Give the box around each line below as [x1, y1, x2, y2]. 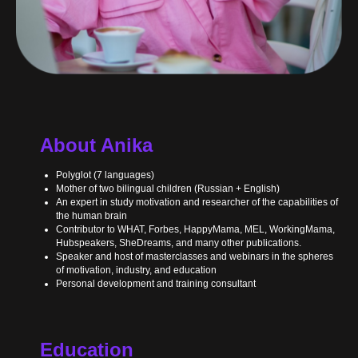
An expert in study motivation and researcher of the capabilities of [56, 196, 338, 208]
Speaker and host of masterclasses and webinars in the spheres [56, 250, 333, 262]
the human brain [56, 209, 127, 221]
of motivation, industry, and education [56, 264, 217, 276]
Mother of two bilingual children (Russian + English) [56, 182, 280, 194]
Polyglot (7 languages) [56, 169, 154, 181]
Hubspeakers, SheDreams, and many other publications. [56, 237, 301, 249]
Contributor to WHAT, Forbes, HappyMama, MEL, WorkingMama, [56, 223, 335, 235]
